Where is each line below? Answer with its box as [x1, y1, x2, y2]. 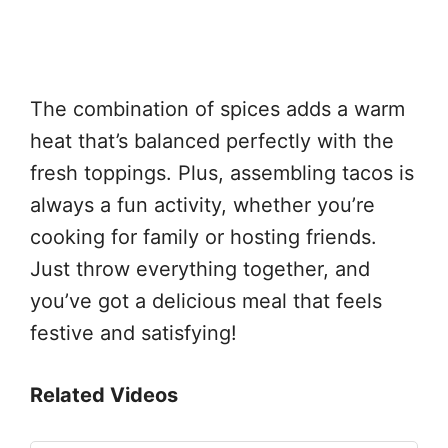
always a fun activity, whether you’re [30, 193, 375, 218]
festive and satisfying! [30, 321, 237, 346]
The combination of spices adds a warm [30, 97, 405, 122]
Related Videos [30, 383, 178, 408]
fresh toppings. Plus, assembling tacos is [30, 161, 414, 186]
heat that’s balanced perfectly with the [30, 129, 394, 154]
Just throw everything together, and [30, 257, 370, 282]
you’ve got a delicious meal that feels [30, 289, 382, 314]
